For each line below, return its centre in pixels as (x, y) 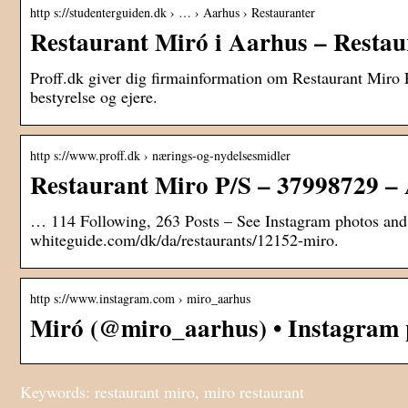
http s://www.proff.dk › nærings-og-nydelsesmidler (160, 156)
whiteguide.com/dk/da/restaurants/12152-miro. (184, 240)
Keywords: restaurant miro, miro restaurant (162, 392)
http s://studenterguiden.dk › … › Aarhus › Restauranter (173, 13)
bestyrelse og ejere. (94, 97)
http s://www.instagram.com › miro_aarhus (140, 299)
